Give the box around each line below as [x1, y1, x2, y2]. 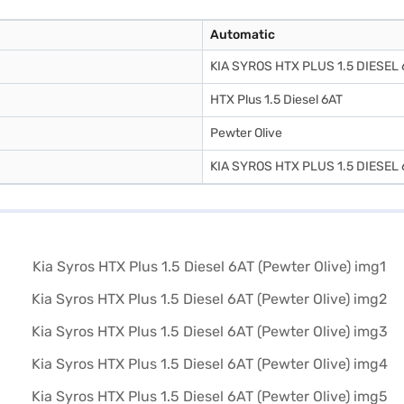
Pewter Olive [210, 125, 282, 141]
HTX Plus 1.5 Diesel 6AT [210, 92, 343, 107]
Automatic [210, 27, 275, 42]
